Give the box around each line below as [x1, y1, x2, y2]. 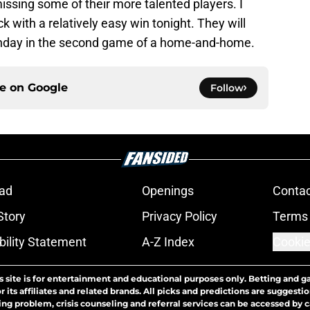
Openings [141, 183, 194, 199]
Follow [210, 82, 244, 95]
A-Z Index [141, 235, 194, 250]
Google [28, 81, 68, 95]
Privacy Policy [141, 209, 217, 224]
